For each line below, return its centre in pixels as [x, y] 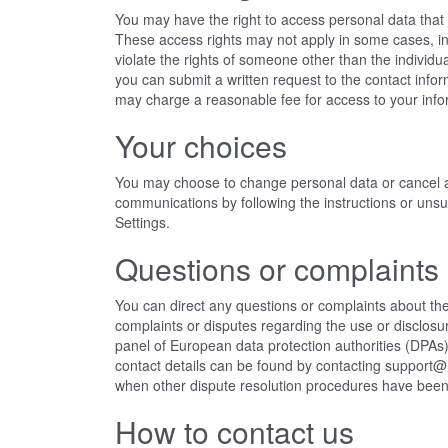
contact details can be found [205, 365]
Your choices [200, 145]
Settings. [142, 222]
